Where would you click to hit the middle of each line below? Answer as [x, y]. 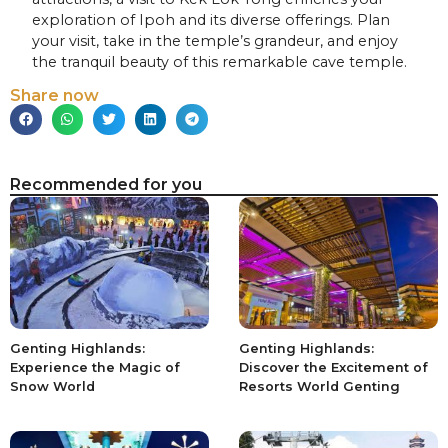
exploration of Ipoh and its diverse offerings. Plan [211, 20]
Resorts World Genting [319, 386]
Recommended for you [106, 185]
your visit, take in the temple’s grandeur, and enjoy [215, 41]
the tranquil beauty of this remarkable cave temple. [220, 62]
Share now [54, 95]
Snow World [52, 386]
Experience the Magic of [95, 367]
